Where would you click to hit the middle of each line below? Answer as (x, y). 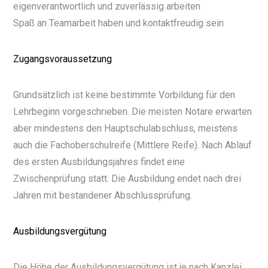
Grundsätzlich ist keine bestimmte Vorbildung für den (124, 95)
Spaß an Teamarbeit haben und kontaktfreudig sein (119, 23)
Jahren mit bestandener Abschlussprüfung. (103, 196)
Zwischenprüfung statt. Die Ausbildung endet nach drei (127, 179)
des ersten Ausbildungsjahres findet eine (99, 162)
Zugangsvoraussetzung (63, 59)
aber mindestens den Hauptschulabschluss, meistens (126, 129)
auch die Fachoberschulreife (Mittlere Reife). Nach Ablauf (133, 145)
